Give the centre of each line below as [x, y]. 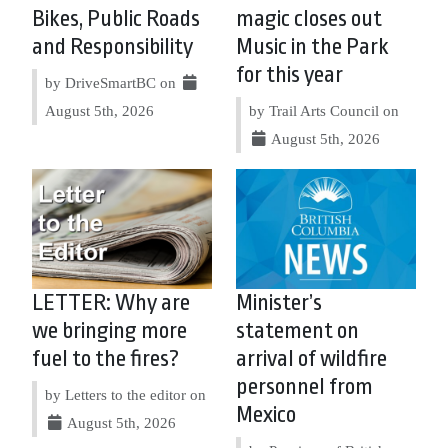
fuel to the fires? [105, 359]
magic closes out [309, 19]
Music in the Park [312, 47]
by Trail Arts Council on [324, 111]
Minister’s [279, 303]
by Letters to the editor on [125, 395]
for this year [289, 75]
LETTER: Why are [111, 303]
